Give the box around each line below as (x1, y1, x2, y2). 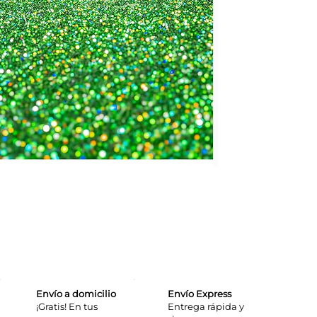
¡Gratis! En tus (36, 300, 98, 312)
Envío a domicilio (36, 287, 116, 299)
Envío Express (168, 287, 231, 299)
